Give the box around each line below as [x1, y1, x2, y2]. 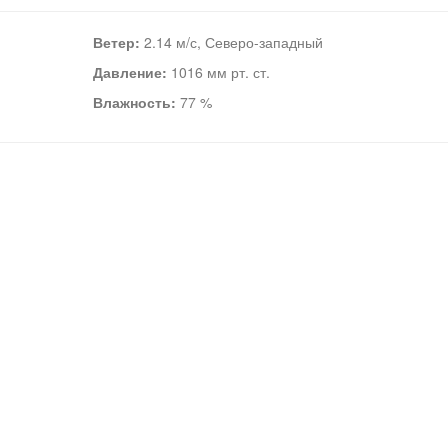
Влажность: [92, 92, 176, 112]
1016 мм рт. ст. [166, 62, 270, 82]
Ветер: [92, 32, 140, 52]
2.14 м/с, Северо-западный [139, 32, 323, 52]
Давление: [92, 62, 167, 82]
